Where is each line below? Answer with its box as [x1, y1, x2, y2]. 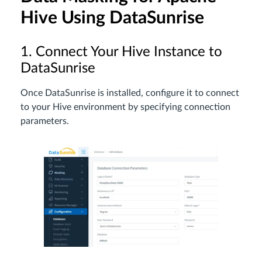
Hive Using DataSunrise [20, 9, 204, 27]
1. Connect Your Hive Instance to [20, 44, 222, 59]
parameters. [20, 116, 69, 126]
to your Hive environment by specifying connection [20, 102, 230, 112]
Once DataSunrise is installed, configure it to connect [20, 88, 239, 98]
